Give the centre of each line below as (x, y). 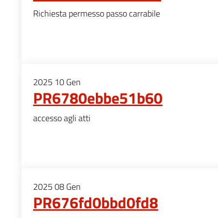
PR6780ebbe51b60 (98, 98)
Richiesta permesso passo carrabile (97, 13)
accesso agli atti (62, 118)
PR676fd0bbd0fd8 (96, 202)
